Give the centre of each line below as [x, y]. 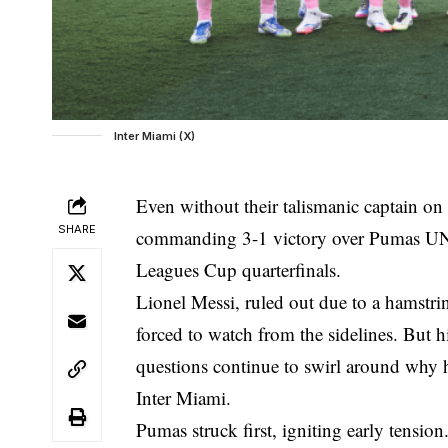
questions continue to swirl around [271, 365]
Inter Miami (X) [154, 135]
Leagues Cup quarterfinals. [239, 269]
